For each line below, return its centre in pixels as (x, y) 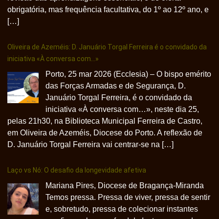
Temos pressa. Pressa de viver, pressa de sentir (128, 197)
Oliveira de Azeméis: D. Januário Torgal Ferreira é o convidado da (107, 47)
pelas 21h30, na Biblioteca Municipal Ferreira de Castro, (105, 121)
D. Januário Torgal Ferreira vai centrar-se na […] (90, 144)
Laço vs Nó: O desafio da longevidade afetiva (77, 170)
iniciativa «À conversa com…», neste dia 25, (122, 109)
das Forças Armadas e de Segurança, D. (116, 86)
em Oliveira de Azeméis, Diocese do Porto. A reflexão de (105, 132)
